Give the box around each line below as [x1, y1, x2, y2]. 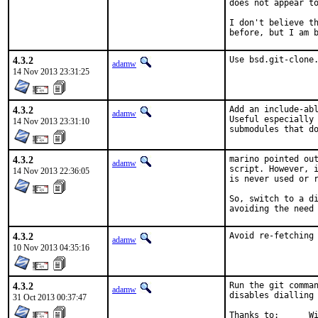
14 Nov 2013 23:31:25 [13, 67, 89, 77]
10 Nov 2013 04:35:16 [13, 243, 89, 253]
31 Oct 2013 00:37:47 [13, 292, 87, 302]
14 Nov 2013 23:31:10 [13, 116, 89, 126]
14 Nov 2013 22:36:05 [13, 166, 89, 176]
